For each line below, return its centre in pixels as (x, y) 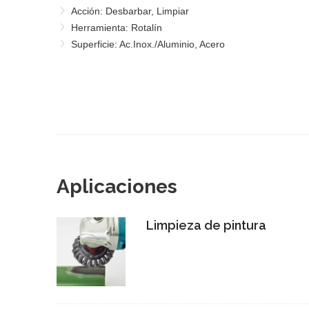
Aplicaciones (117, 186)
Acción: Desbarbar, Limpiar (130, 11)
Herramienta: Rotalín (117, 27)
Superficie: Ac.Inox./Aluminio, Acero (148, 44)
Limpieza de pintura (206, 225)
